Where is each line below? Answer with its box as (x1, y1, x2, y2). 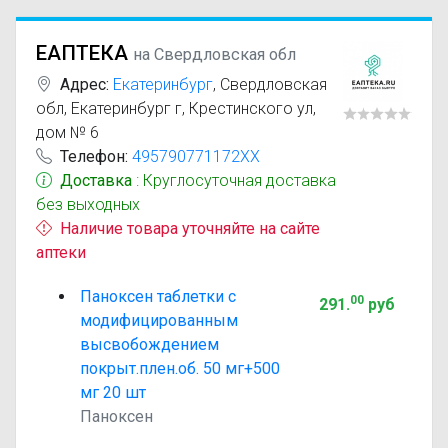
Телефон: (60, 147, 128, 166)
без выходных (36, 195, 140, 214)
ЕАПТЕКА (36, 41, 128, 65)
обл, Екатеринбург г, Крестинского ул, (36, 99, 316, 118)
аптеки (36, 243, 86, 262)
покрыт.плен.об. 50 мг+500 (80, 359, 280, 378)
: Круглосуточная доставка (132, 171, 336, 190)
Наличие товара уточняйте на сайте (60, 219, 320, 238)
